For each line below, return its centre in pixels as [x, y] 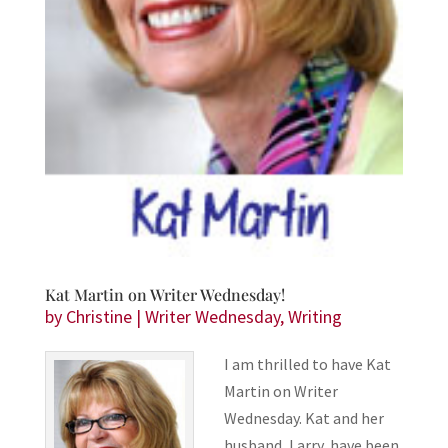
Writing [314, 317]
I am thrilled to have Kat [307, 364]
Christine [98, 317]
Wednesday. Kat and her [303, 418]
